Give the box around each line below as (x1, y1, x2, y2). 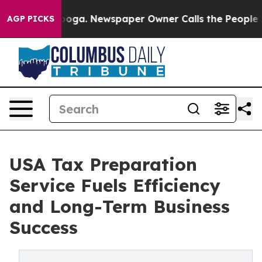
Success (9, 216, 78, 239)
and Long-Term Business (9, 195, 230, 218)
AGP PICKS (7, 13, 54, 24)
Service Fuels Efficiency (9, 174, 220, 196)
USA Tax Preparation (9, 153, 197, 175)
